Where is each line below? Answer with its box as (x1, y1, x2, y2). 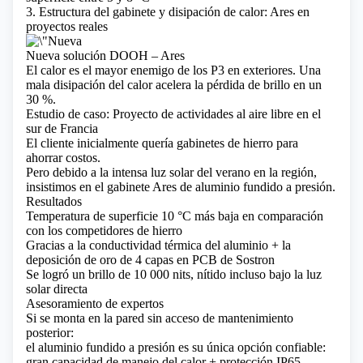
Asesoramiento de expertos (26, 297, 164, 310)
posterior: (26, 326, 74, 340)
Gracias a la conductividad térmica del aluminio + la (26, 238, 291, 252)
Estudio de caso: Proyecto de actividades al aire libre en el (26, 107, 321, 121)
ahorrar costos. (26, 151, 100, 164)
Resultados (26, 194, 82, 208)
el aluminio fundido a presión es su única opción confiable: (26, 340, 326, 354)
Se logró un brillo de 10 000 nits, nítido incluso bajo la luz (26, 267, 322, 281)
